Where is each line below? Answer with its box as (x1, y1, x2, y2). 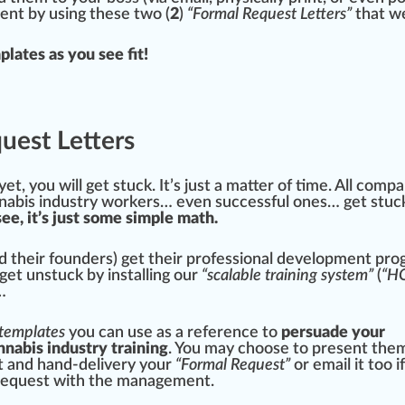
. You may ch (168, 341, 255, 358)
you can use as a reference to (69, 325, 281, 342)
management (117, 373, 211, 391)
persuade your (281, 325, 385, 342)
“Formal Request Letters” (187, 6, 352, 24)
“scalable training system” (202, 268, 373, 285)
